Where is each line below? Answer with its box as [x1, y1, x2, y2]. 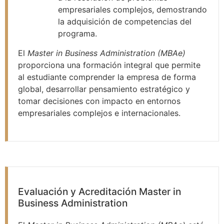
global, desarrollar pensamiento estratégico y [18, 83, 190, 94]
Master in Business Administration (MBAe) [27, 47, 185, 58]
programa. [58, 28, 97, 39]
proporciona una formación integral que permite [18, 59, 200, 70]
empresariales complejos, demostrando [58, 4, 207, 15]
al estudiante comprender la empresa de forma [18, 71, 196, 82]
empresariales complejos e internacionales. [18, 107, 180, 118]
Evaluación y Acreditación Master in [18, 185, 181, 197]
